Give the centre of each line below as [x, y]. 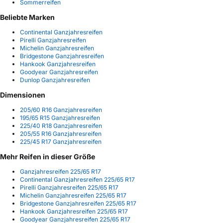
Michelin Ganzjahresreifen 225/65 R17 [73, 196]
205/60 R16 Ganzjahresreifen [61, 110]
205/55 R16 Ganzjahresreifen [61, 134]
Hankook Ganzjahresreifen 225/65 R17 [74, 212]
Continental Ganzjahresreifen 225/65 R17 [77, 180]
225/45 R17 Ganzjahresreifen [61, 142]
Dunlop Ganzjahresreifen [55, 80]
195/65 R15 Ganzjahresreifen [60, 118]
